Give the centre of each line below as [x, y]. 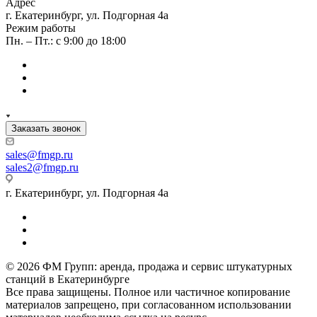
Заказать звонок [46, 128]
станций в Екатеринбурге [68, 279]
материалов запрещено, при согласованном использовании [149, 304]
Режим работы [41, 28]
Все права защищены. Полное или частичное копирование [148, 292]
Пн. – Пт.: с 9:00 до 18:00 [66, 40]
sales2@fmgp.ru [42, 167]
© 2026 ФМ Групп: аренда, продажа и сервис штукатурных [149, 266]
